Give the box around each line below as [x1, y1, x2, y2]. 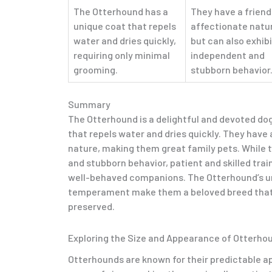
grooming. [73, 64, 118, 76]
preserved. [68, 200, 115, 212]
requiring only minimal [73, 49, 170, 61]
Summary [68, 98, 110, 110]
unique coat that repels [73, 20, 176, 32]
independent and [191, 49, 265, 61]
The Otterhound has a [73, 5, 168, 18]
